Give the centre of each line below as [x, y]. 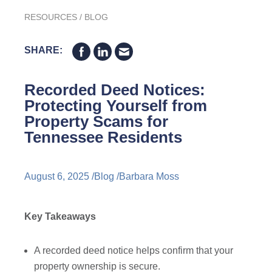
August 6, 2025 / [59, 177]
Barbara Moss [149, 177]
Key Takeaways [60, 217]
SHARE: [44, 50]
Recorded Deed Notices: [115, 90]
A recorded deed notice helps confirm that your [134, 251]
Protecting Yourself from [116, 106]
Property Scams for [97, 122]
